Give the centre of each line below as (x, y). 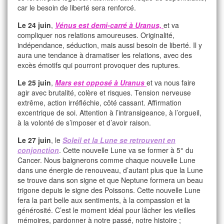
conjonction (38, 150)
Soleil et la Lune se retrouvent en (119, 140)
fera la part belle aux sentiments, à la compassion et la (104, 200)
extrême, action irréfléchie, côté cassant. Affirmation (99, 102)
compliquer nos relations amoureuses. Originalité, (96, 35)
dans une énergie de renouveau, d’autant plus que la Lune (110, 170)
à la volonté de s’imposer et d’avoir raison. (84, 122)
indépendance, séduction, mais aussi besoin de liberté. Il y (110, 45)
